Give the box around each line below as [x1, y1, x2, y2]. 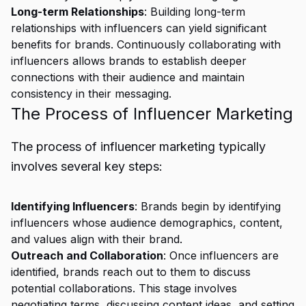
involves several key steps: [11, 159, 163, 173]
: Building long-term [144, 5, 245, 18]
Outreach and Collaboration [11, 249, 163, 262]
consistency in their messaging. [11, 87, 171, 100]
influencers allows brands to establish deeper [11, 54, 247, 68]
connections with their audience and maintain [11, 70, 245, 84]
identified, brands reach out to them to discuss [11, 265, 251, 279]
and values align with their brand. [11, 232, 182, 246]
